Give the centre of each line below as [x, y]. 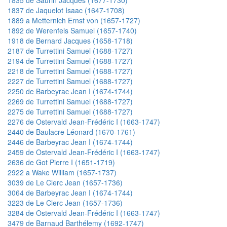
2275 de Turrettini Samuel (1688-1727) [70, 111]
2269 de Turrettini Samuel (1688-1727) [70, 101]
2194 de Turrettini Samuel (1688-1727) [70, 61]
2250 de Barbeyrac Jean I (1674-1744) [70, 91]
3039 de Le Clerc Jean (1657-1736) [65, 182]
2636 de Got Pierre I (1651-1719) [61, 162]
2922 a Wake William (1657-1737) [62, 172]
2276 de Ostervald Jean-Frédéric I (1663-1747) [84, 121]
